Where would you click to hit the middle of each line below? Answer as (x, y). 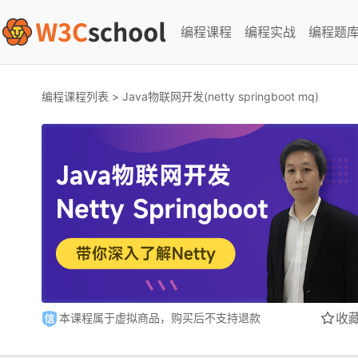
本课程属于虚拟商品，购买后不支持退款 (160, 317)
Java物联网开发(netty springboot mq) (221, 96)
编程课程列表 (75, 96)
